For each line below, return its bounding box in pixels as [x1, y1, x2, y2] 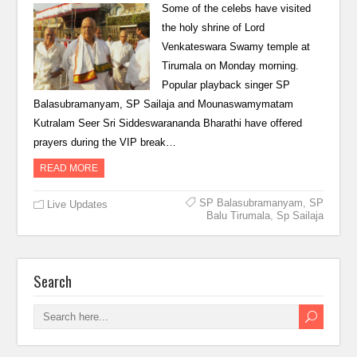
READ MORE [40, 163, 99, 174]
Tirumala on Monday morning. [161, 60, 299, 72]
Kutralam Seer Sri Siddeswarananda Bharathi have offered [33, 117, 303, 129]
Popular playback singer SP [161, 79, 290, 91]
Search [33, 269, 73, 292]
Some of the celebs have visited [161, 2, 311, 14]
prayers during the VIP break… [33, 136, 177, 148]
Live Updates [47, 198, 108, 210]
